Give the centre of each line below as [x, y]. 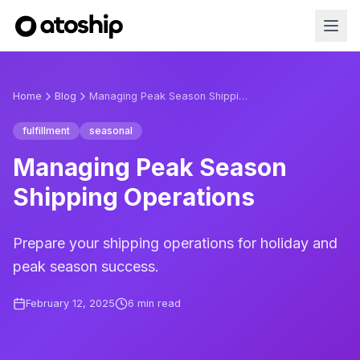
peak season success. [86, 266]
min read [157, 303]
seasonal [111, 131]
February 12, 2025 [70, 303]
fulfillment [46, 131]
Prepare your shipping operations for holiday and [175, 243]
